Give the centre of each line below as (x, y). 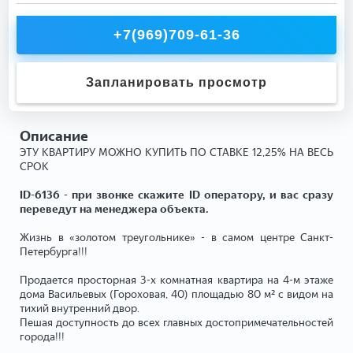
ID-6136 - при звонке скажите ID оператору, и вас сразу (176, 195)
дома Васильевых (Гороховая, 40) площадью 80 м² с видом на (176, 294)
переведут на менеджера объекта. (114, 209)
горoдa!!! (42, 336)
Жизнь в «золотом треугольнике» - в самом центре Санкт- (176, 237)
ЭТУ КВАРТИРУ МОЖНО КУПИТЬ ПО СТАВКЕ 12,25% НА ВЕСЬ (176, 152)
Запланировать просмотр (176, 82)
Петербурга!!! (54, 251)
